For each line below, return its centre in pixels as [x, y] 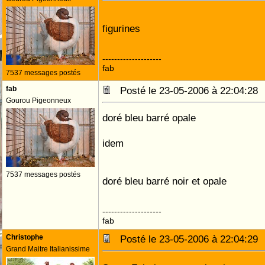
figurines [121, 28]
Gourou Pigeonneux [38, 101]
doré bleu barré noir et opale [164, 181]
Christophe [25, 237]
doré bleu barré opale [149, 118]
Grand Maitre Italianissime [48, 249]
